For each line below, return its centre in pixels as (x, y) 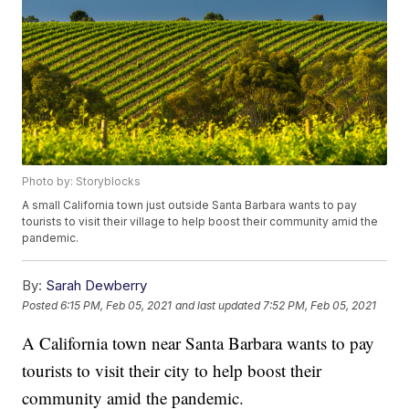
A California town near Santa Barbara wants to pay (199, 343)
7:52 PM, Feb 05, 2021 (320, 305)
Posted (42, 305)
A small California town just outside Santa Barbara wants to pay (190, 205)
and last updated (218, 305)
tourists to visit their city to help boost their (172, 371)
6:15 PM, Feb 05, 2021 (116, 305)
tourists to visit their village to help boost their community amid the (200, 222)
